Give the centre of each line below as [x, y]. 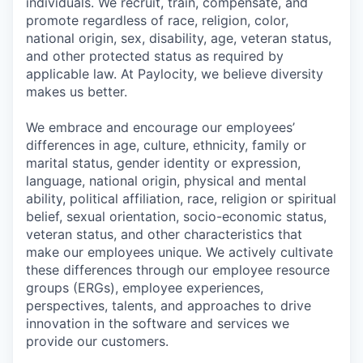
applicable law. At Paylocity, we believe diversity [175, 74]
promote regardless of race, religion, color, [157, 20]
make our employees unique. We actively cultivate [179, 252]
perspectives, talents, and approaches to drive [169, 305]
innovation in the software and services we [158, 323]
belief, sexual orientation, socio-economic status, [176, 216]
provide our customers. [97, 341]
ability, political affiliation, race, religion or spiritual [181, 199]
